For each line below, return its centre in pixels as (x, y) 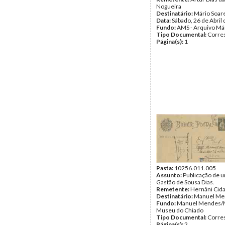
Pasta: (165, 168)
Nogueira (169, 6)
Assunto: (170, 175)
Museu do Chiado (180, 210)
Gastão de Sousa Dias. (185, 182)
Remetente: (173, 189)
